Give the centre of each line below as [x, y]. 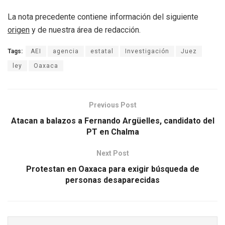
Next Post [113, 153]
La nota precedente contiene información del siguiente [103, 17]
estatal [102, 51]
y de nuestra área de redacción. [85, 30]
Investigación [147, 51]
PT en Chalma [113, 132]
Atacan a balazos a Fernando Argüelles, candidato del [113, 121]
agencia [66, 51]
